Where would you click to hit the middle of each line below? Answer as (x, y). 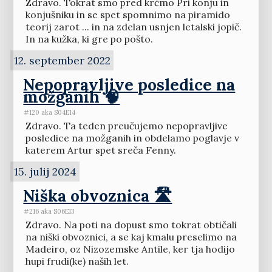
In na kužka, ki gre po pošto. (89, 39)
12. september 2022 (62, 61)
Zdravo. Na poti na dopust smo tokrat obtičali (131, 225)
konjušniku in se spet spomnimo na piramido (127, 15)
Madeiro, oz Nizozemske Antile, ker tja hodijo (130, 249)
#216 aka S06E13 (49, 211)
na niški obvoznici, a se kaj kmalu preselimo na (131, 237)
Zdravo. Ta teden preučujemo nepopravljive (126, 126)
